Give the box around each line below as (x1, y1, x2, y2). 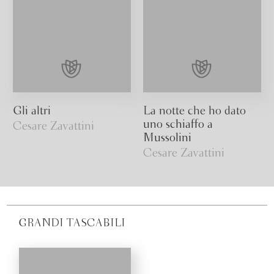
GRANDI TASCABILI (19, 218, 126, 229)
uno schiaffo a (143, 119, 213, 131)
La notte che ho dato (143, 106, 246, 117)
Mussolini (143, 133, 191, 144)
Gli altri (13, 106, 51, 117)
